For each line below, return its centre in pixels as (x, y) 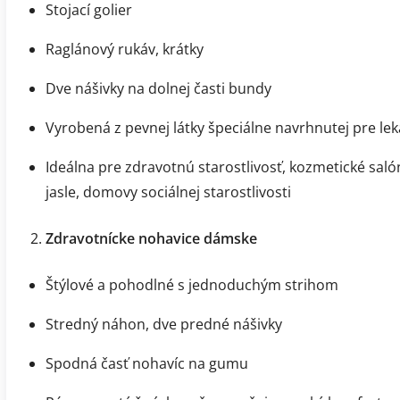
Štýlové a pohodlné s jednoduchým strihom (192, 284)
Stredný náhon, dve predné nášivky (164, 324)
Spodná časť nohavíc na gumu (147, 363)
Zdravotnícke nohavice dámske (151, 238)
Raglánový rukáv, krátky (125, 49)
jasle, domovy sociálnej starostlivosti (168, 192)
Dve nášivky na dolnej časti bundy (158, 88)
